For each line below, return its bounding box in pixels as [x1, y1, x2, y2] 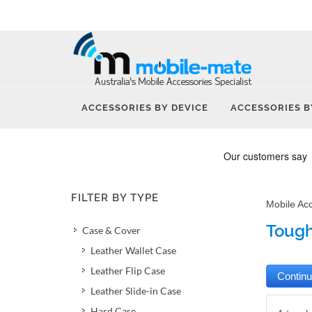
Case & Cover [82, 224, 141, 236]
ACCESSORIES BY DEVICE [81, 102, 208, 113]
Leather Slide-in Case [91, 285, 181, 297]
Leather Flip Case [91, 265, 165, 276]
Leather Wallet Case [91, 244, 176, 256]
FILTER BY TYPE [71, 192, 159, 204]
